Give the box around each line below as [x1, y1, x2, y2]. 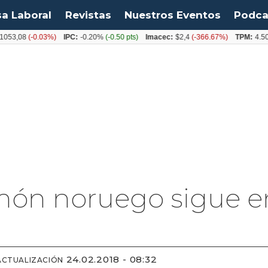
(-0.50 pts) [90, 32, 126, 41]
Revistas [65, 9, 111, 21]
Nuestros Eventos [124, 9, 221, 21]
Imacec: [132, 32, 160, 41]
